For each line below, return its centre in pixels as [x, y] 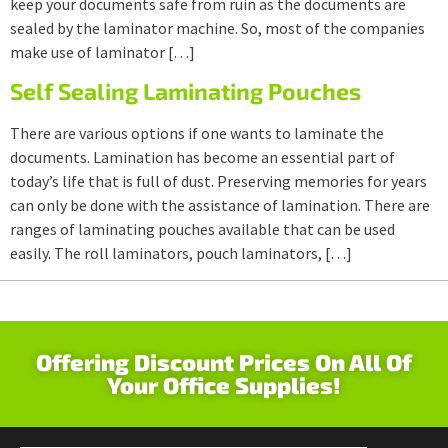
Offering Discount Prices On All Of [224, 361]
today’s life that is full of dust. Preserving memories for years [218, 181]
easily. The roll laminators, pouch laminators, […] [181, 253]
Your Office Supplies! [224, 384]
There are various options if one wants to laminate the [197, 133]
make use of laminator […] [102, 52]
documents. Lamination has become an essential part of [202, 157]
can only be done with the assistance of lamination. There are [220, 205]
